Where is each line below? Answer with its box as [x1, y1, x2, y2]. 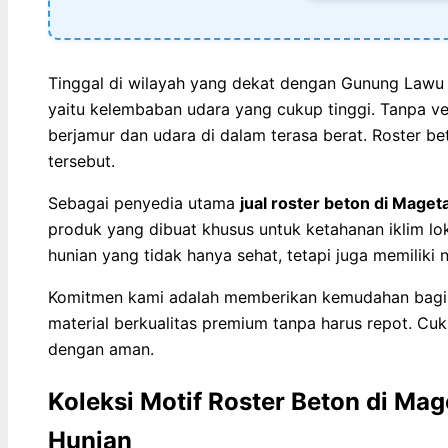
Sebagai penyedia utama [48, 193, 240, 214]
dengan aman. [48, 339, 154, 360]
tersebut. [48, 151, 115, 172]
